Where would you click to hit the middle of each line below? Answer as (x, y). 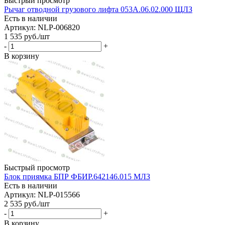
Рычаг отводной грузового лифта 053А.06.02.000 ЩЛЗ (98, 9)
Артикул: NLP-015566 (42, 194)
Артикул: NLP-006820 (42, 27)
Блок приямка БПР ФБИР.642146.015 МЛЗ (77, 176)
